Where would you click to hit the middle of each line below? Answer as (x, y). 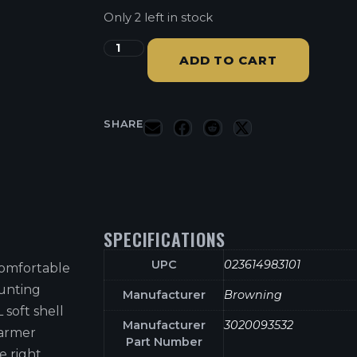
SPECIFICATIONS (165, 239)
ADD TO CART (228, 60)
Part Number (164, 341)
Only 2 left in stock (158, 18)
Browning (253, 294)
